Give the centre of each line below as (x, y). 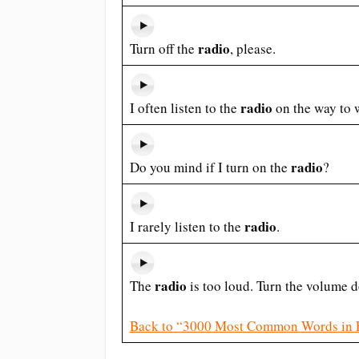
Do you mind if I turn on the (210, 167)
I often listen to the (185, 108)
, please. (252, 48)
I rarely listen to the (187, 226)
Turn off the (163, 48)
